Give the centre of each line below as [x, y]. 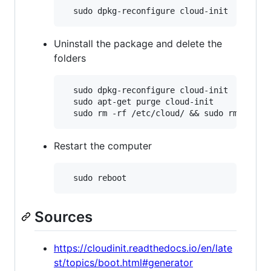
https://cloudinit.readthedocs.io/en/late [143, 248]
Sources [64, 217]
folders [70, 58]
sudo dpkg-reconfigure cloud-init [146, 90]
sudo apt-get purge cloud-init [139, 101]
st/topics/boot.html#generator [123, 263]
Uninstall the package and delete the [138, 43]
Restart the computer [103, 145]
